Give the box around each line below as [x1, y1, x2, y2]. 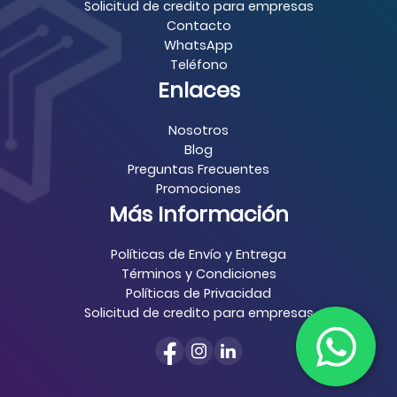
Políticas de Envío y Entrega [111, 245, 286, 264]
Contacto [166, 17, 231, 35]
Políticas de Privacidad [126, 284, 271, 303]
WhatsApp [164, 36, 233, 55]
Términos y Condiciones [121, 265, 276, 284]
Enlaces [157, 75, 240, 105]
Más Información [108, 199, 289, 230]
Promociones [156, 180, 241, 198]
